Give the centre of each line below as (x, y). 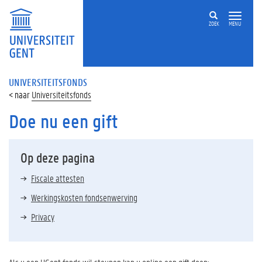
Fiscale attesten (58, 178)
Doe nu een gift (63, 121)
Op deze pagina (58, 158)
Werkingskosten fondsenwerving (84, 197)
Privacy (43, 217)
